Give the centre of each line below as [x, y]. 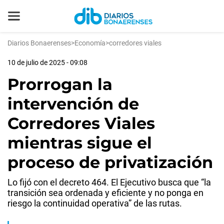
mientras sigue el [80, 143]
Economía [90, 43]
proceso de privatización [110, 162]
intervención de [73, 104]
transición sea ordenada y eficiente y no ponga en [105, 193]
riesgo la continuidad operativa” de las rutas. [95, 203]
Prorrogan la [60, 84]
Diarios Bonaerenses [39, 43]
